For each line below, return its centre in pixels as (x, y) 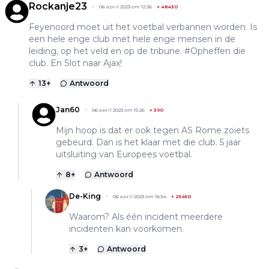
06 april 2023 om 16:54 (140, 196)
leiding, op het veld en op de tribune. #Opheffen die (137, 51)
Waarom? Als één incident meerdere (146, 216)
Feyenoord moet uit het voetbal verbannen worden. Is (143, 27)
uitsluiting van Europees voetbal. (124, 154)
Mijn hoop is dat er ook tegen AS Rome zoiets (153, 130)
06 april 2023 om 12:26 (125, 6)
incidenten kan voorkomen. (126, 228)
